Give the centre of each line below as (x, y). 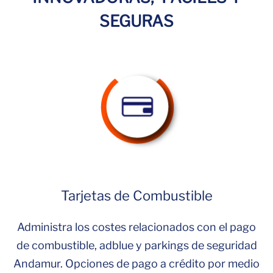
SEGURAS (136, 21)
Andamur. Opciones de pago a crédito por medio (136, 264)
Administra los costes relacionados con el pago (136, 227)
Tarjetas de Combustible (136, 196)
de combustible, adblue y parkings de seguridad (136, 245)
